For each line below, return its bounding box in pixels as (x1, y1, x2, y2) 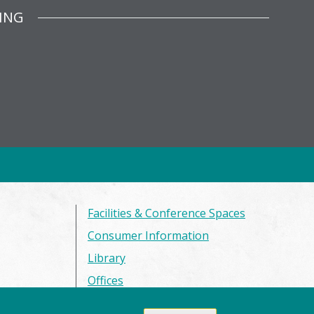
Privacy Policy (88, 295, 158, 310)
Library (88, 250, 125, 266)
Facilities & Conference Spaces (88, 205, 245, 221)
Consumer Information (88, 228, 209, 243)
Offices (88, 273, 123, 288)
